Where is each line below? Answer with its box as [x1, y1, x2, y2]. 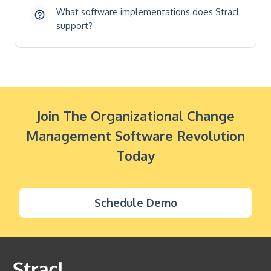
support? [56, 20, 93, 32]
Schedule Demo [94, 196, 177, 210]
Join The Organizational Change [36, 107, 235, 125]
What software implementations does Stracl [56, 6, 239, 18]
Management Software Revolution [26, 127, 245, 145]
